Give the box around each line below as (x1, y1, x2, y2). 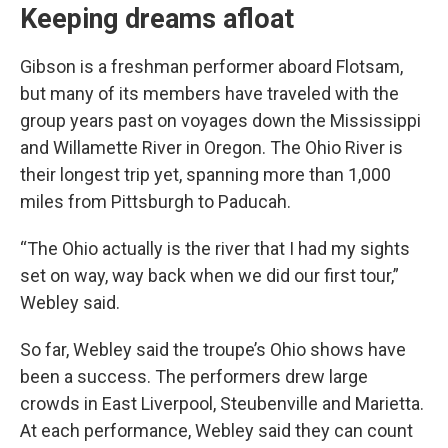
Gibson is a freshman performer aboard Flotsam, (20, 56, 403, 78)
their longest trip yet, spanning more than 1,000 (20, 164, 391, 186)
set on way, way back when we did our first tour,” (20, 265, 399, 287)
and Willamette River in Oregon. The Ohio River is (20, 137, 403, 159)
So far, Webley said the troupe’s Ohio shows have (20, 339, 406, 361)
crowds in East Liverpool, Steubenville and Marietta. (20, 393, 424, 415)
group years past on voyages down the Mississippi (20, 110, 421, 132)
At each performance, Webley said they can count (20, 420, 413, 442)
